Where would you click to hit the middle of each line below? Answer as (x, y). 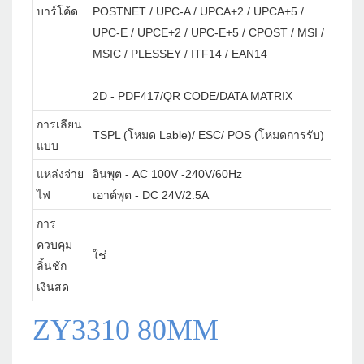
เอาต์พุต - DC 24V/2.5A (151, 195)
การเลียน (59, 125)
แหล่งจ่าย (60, 174)
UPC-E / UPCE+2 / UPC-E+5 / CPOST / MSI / (208, 33)
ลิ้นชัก (52, 266)
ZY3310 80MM (126, 330)
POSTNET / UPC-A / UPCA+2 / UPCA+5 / (198, 12)
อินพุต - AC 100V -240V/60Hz (167, 174)
